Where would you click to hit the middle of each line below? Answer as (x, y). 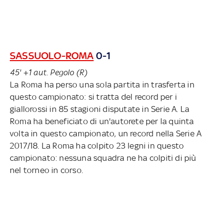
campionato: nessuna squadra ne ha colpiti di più (103, 158)
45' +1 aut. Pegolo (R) (49, 72)
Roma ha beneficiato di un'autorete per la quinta (102, 121)
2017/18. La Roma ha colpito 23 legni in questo (97, 145)
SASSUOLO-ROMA (52, 55)
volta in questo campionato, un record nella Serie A (106, 133)
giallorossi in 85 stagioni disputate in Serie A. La (100, 109)
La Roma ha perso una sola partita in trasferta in (102, 84)
